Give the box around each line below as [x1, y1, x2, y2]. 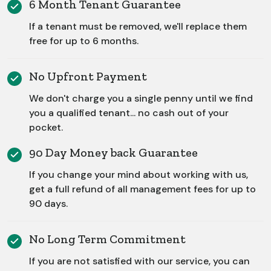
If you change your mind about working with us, [29, 168, 248, 181]
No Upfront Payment [29, 69, 147, 84]
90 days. [29, 197, 68, 211]
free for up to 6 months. [29, 34, 139, 48]
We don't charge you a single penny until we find [29, 92, 253, 105]
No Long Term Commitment [29, 232, 186, 247]
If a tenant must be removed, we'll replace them [29, 20, 247, 33]
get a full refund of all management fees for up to [29, 183, 256, 196]
